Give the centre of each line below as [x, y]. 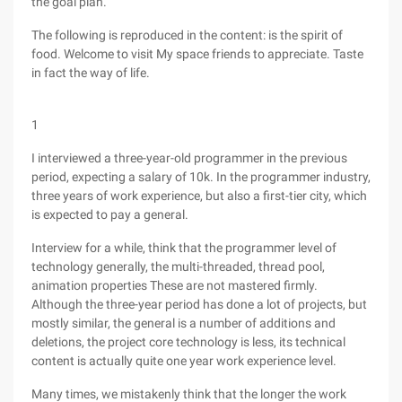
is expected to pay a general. [110, 214]
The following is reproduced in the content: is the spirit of [187, 35]
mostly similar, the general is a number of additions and [184, 323]
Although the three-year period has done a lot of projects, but [199, 304]
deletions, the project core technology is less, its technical [188, 342]
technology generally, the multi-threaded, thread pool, [178, 267]
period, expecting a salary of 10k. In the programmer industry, [201, 177]
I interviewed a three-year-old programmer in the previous [189, 158]
